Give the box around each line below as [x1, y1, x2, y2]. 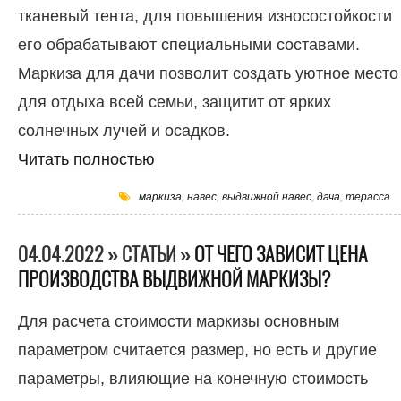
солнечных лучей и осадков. [18, 121, 230, 141]
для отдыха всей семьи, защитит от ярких [18, 92, 331, 112]
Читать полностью [18, 149, 155, 169]
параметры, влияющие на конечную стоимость [18, 369, 368, 388]
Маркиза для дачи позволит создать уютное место [18, 64, 398, 83]
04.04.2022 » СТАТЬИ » [18, 241, 194, 269]
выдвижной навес [222, 190, 311, 204]
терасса [346, 190, 390, 204]
